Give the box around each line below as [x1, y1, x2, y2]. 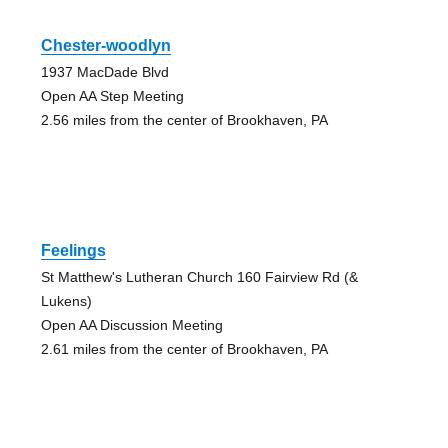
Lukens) [40, 293, 92, 310]
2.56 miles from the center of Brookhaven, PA [40, 112, 328, 129]
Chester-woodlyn [40, 37, 171, 55]
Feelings [40, 242, 106, 260]
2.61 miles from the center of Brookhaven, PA [40, 341, 328, 358]
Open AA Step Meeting [40, 88, 184, 105]
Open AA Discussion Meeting [40, 317, 223, 334]
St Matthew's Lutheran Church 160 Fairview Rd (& [40, 269, 358, 286]
